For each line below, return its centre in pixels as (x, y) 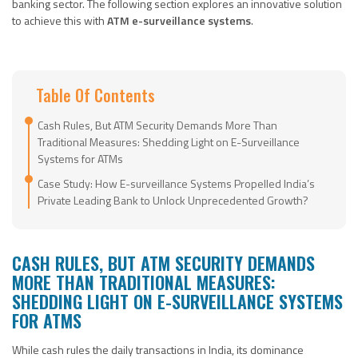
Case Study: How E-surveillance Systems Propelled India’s (176, 183)
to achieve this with (60, 20)
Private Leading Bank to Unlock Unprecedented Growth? (173, 200)
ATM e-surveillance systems (179, 20)
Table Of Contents (95, 95)
